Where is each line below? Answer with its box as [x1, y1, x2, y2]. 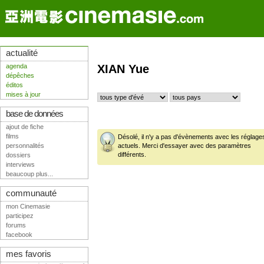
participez [6, 212, 34, 219]
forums [6, 222, 26, 229]
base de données [6, 109, 63, 118]
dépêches [6, 72, 34, 79]
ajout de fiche [6, 123, 44, 130]
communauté [6, 189, 57, 198]
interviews [6, 161, 35, 168]
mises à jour [6, 91, 41, 98]
